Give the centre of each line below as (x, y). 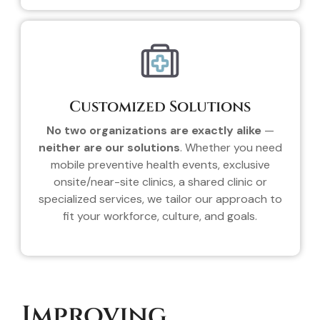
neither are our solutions (109, 147)
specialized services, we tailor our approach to (160, 199)
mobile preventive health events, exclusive (160, 164)
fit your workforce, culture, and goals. (160, 216)
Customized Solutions (160, 107)
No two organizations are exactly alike (154, 130)
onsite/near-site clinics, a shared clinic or (160, 181)
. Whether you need (231, 147)
